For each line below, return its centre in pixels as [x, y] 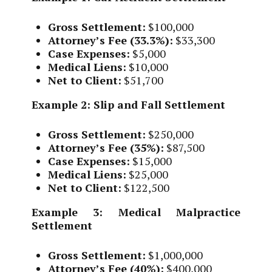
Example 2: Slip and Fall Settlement [129, 105]
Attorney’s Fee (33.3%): [111, 40]
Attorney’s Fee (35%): [106, 148]
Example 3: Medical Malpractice [136, 212]
